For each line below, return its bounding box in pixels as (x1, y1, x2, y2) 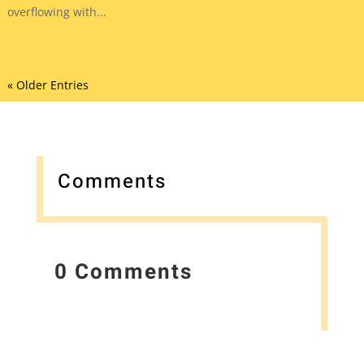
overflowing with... (6, 3, 106, 19)
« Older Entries (6, 76, 89, 93)
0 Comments (54, 257, 193, 288)
